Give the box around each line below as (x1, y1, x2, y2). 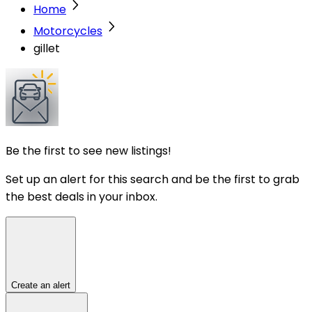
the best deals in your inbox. (6, 188, 157, 205)
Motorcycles (33, 22, 102, 39)
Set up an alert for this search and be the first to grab (6, 171, 299, 187)
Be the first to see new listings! (6, 142, 171, 159)
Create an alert (11, 279, 70, 290)
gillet (33, 40, 60, 56)
